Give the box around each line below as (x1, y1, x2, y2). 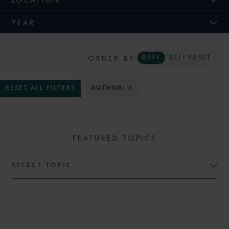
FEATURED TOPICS (72, 133, 157, 142)
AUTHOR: (91, 85, 126, 91)
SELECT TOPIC (12, 162, 72, 169)
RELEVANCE (169, 54, 212, 61)
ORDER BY (88, 53, 135, 62)
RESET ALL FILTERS (5, 85, 76, 91)
